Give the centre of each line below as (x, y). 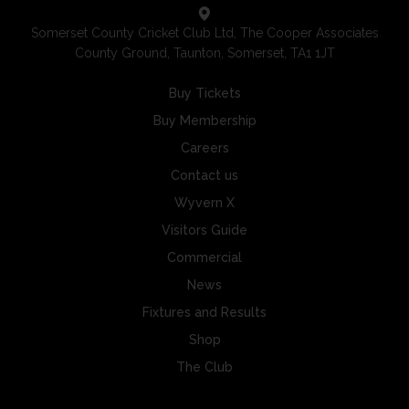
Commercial (204, 258)
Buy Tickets (204, 94)
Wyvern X (204, 203)
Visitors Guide (204, 231)
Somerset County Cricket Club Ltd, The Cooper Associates (204, 33)
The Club (204, 367)
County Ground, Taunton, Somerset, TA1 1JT (204, 53)
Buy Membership (204, 121)
